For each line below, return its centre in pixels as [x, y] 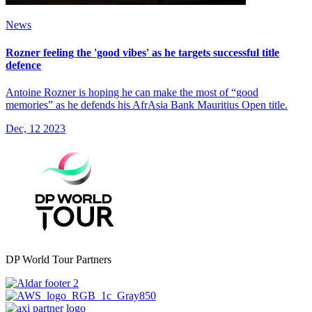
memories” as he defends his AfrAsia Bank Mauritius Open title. [147, 104]
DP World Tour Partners [58, 259]
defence [23, 65]
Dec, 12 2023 [36, 128]
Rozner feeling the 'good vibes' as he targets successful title [142, 52]
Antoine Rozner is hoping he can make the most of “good [132, 92]
